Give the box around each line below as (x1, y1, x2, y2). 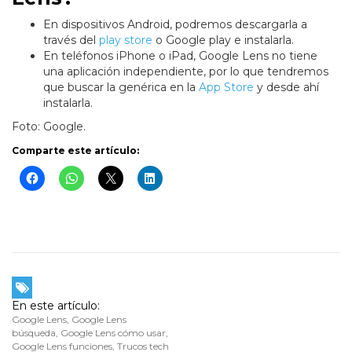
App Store (199, 80, 254, 95)
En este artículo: (12, 299, 100, 313)
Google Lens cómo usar (60, 327, 166, 339)
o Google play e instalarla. (152, 33, 297, 48)
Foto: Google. (12, 119, 86, 134)
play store (96, 33, 152, 48)
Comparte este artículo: (12, 145, 139, 157)
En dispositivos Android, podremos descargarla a (43, 17, 307, 32)
